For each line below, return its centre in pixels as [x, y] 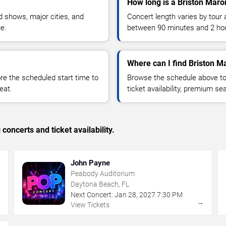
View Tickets [90, 205]
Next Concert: [92, 194]
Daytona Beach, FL [100, 184]
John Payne [91, 163]
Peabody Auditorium [103, 173]
